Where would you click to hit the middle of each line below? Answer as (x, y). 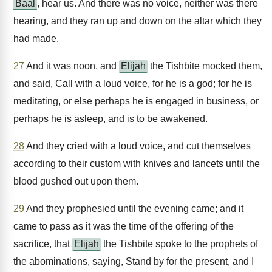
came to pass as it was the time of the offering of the (124, 226)
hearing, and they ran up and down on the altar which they (138, 21)
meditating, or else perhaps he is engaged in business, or (136, 101)
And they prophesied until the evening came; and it (134, 209)
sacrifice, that (43, 244)
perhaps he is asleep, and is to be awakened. (110, 119)
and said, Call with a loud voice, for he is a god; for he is (133, 83)
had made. (36, 39)
